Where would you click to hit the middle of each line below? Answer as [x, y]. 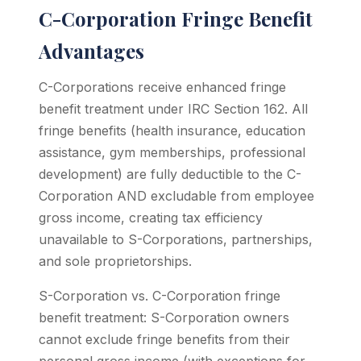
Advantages [91, 51]
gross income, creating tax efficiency [151, 218]
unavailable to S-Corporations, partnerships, [176, 239]
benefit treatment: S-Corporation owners [164, 317]
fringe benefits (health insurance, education [172, 131]
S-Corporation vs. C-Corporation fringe [160, 296]
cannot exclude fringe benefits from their [164, 339]
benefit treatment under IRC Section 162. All [173, 109]
